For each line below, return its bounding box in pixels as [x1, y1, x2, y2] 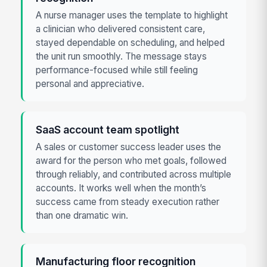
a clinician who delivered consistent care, [36, 23, 206, 35]
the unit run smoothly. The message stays [36, 51, 207, 63]
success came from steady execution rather [36, 196, 220, 208]
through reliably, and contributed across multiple [36, 169, 232, 181]
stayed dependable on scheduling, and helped [36, 37, 225, 49]
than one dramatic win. [36, 210, 129, 222]
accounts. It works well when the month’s [36, 182, 207, 194]
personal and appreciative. [36, 78, 145, 90]
